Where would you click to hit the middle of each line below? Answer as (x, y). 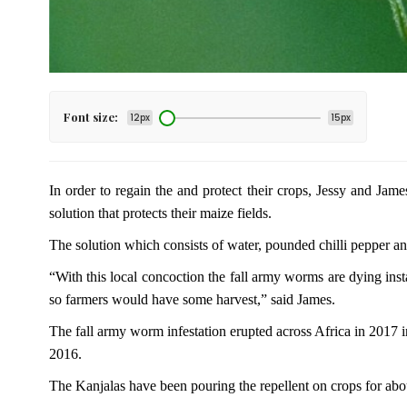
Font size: (90, 117)
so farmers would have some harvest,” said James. (192, 299)
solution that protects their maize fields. (160, 213)
